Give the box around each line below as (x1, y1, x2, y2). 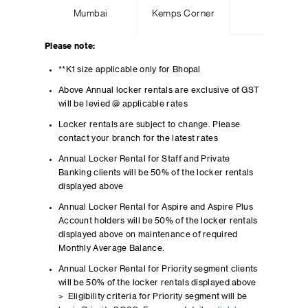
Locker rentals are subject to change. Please (58, 120, 241, 129)
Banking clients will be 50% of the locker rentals (58, 168, 254, 177)
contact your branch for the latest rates (58, 134, 218, 142)
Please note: (44, 42, 96, 50)
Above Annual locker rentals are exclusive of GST (58, 86, 260, 94)
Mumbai (73, 9, 108, 19)
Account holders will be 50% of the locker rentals (58, 217, 258, 225)
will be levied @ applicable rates (58, 100, 188, 108)
